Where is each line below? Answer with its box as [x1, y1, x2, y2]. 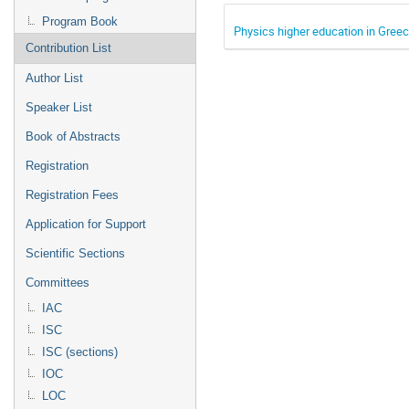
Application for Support [26, 217, 146, 231]
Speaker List [26, 100, 92, 114]
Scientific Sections [26, 246, 125, 260]
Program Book [42, 15, 118, 28]
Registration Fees [26, 188, 119, 202]
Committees [26, 276, 89, 289]
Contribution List [26, 41, 111, 55]
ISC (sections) [42, 345, 118, 359]
